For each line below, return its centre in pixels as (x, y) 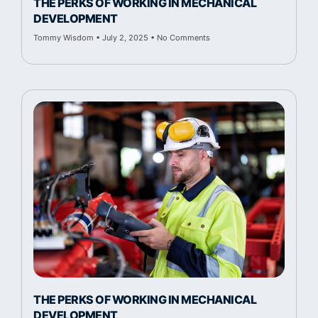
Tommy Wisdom (65, 37)
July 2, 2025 (125, 37)
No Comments (182, 37)
